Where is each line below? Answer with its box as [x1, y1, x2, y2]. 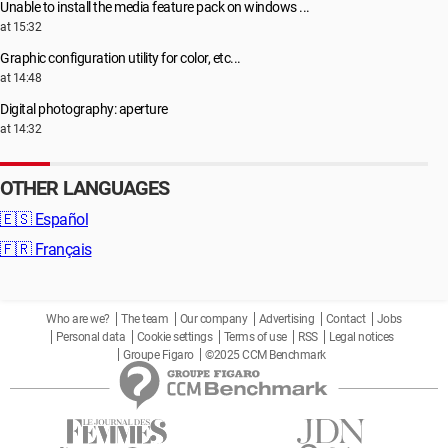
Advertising [258, 312, 315, 326]
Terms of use [223, 330, 287, 344]
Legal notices [329, 330, 394, 344]
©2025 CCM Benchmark [205, 348, 326, 362]
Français [31, 240, 92, 259]
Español [31, 210, 88, 229]
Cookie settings [136, 330, 212, 344]
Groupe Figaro [123, 348, 194, 362]
